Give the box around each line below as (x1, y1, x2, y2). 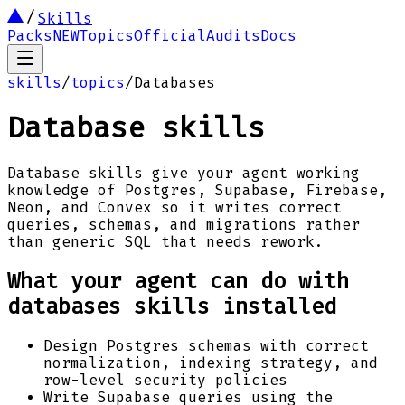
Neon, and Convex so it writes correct (7, 198, 342, 216)
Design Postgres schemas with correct (43, 336, 369, 354)
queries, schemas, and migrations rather (7, 215, 360, 233)
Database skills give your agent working (7, 164, 360, 182)
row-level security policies (43, 371, 287, 389)
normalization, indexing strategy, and (43, 353, 378, 372)
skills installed (121, 293, 336, 319)
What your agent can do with (7, 268, 349, 294)
